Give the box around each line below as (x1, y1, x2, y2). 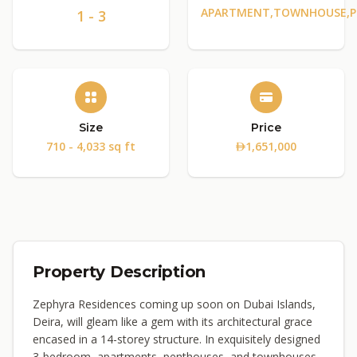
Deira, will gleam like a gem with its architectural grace (33, 314, 312, 329)
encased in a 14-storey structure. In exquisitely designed (33, 331, 320, 347)
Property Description (33, 262, 206, 281)
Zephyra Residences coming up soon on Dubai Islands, (33, 296, 316, 312)
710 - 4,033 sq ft (46, 139, 135, 154)
